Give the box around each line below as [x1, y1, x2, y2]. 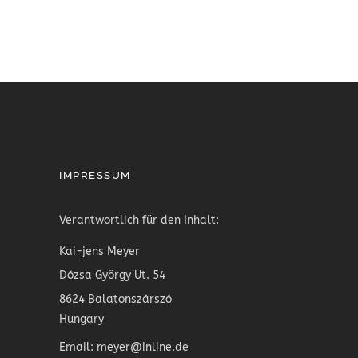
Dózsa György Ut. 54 [59, 268, 165, 283]
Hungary [59, 312, 104, 327]
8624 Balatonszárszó [59, 292, 172, 307]
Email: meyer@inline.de [59, 340, 189, 355]
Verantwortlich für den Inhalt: [59, 213, 219, 228]
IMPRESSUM [59, 169, 131, 182]
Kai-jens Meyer [59, 245, 140, 259]
